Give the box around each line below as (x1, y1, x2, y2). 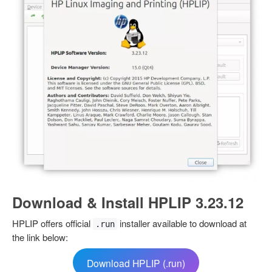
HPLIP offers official (12, 217, 93, 230)
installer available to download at (117, 217, 246, 230)
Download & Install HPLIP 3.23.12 (12, 192, 243, 213)
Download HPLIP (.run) (87, 256, 185, 270)
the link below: (12, 231, 68, 244)
